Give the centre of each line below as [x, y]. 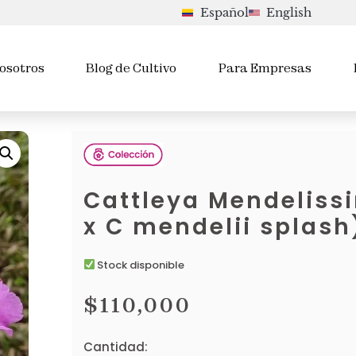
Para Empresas [265, 68]
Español [224, 12]
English [289, 12]
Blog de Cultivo [132, 68]
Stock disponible [140, 265]
